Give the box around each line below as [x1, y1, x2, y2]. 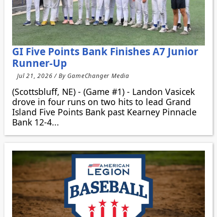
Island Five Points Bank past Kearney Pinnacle [12, 106, 197, 118]
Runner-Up [12, 56, 67, 70]
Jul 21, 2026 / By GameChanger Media [16, 71, 129, 80]
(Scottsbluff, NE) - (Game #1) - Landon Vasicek [12, 85, 195, 97]
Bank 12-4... [12, 116, 59, 128]
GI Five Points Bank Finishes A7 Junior [12, 44, 198, 58]
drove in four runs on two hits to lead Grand [12, 95, 191, 108]
